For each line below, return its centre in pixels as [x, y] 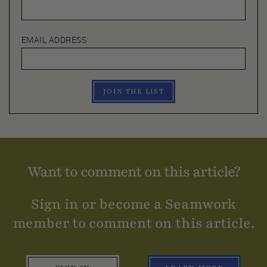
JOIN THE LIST [133, 92]
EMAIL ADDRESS [54, 40]
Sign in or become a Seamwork [133, 204]
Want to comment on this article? [133, 172]
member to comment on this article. [133, 223]
